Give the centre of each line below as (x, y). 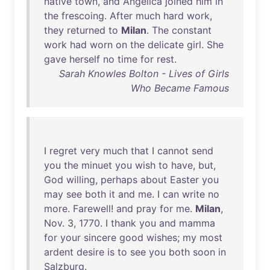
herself (85, 59)
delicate (166, 45)
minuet (97, 165)
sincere (100, 237)
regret (63, 151)
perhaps (119, 180)
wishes (162, 237)
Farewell (92, 209)
